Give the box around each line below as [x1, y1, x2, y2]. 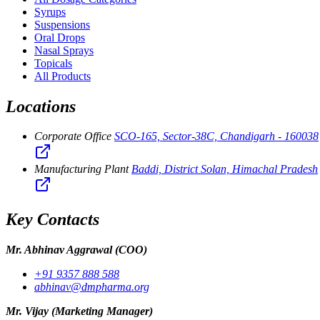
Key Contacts [6, 210, 99, 229]
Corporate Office [34, 130, 111, 143]
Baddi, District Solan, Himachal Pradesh [131, 163, 318, 176]
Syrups [34, 5, 66, 18]
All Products [34, 69, 91, 82]
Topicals [34, 56, 72, 69]
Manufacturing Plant [34, 163, 129, 176]
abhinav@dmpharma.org [34, 281, 149, 294]
